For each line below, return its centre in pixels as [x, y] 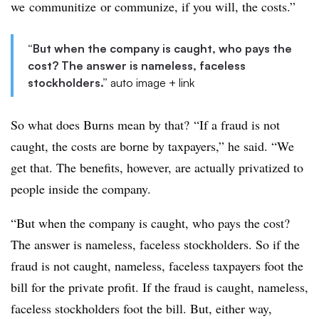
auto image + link [152, 83]
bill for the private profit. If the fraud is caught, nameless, [159, 287]
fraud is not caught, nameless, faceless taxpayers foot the [157, 266]
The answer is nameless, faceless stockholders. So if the [155, 245]
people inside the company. [81, 189]
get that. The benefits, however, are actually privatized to [157, 168]
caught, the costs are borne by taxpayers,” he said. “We [152, 146]
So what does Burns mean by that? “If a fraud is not [145, 125]
